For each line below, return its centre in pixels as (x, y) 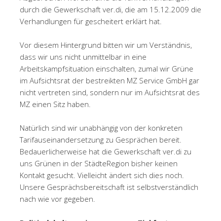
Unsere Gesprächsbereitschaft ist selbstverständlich (109, 187)
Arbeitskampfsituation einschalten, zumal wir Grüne (107, 68)
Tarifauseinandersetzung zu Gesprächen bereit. (101, 139)
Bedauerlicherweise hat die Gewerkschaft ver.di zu (106, 151)
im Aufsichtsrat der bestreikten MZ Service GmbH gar (110, 80)
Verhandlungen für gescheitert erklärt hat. (91, 21)
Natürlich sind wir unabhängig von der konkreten (101, 128)
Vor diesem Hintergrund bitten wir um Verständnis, (106, 45)
